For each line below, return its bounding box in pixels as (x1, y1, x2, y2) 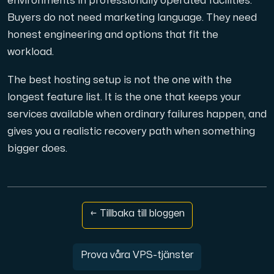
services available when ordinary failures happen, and (7, 109, 267, 119)
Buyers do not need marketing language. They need (7, 13, 257, 23)
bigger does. (7, 143, 67, 154)
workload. (7, 47, 54, 57)
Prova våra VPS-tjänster (81, 250, 193, 260)
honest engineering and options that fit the (7, 30, 218, 40)
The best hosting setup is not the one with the (7, 75, 232, 85)
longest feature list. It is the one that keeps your (7, 92, 241, 102)
